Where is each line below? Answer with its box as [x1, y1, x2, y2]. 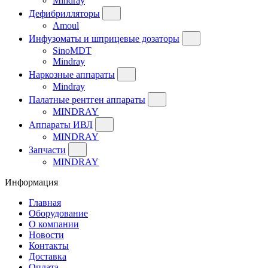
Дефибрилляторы [29, 8, 100, 19]
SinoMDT [53, 45, 92, 56]
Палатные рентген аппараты [29, 94, 145, 105]
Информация [5, 176, 58, 187]
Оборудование [29, 208, 88, 218]
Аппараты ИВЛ [29, 119, 93, 130]
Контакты [29, 240, 69, 251]
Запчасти [29, 144, 66, 155]
